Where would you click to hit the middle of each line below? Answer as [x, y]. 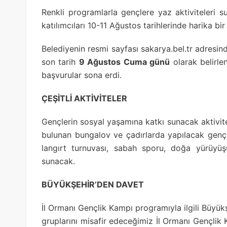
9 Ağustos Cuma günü [124, 62]
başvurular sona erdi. [82, 75]
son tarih [60, 62]
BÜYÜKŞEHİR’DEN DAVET [93, 184]
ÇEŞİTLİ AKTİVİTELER [84, 98]
